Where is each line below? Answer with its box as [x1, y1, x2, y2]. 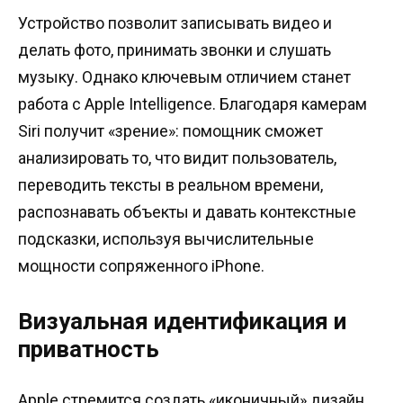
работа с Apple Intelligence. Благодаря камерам [18, 94, 367, 113]
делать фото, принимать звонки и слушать [18, 40, 331, 59]
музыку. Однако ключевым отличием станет [18, 67, 351, 86]
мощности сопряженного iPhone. [18, 255, 264, 275]
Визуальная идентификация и [18, 307, 346, 335]
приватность [18, 335, 159, 363]
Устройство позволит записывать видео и [18, 13, 332, 32]
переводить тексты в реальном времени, [18, 175, 323, 194]
